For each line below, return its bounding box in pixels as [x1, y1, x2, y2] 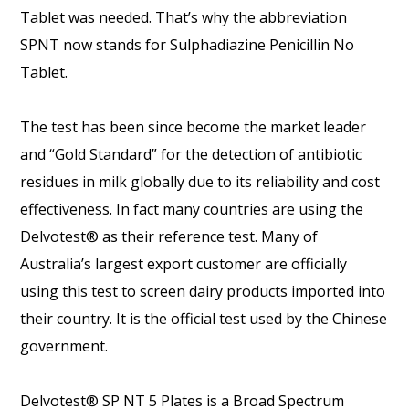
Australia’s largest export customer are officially [20, 254, 348, 275]
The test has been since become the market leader [20, 117, 367, 138]
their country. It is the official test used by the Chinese [20, 309, 388, 330]
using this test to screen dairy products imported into [20, 281, 386, 302]
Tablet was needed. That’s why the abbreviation [20, 7, 348, 28]
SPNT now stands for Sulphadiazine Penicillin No [20, 35, 355, 56]
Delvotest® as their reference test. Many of [20, 226, 319, 247]
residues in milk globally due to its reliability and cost [20, 172, 381, 193]
